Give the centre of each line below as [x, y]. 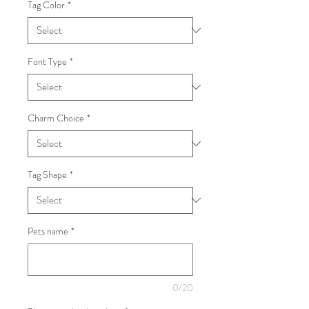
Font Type [47, 61]
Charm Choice [56, 118]
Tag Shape [47, 174]
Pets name [48, 231]
